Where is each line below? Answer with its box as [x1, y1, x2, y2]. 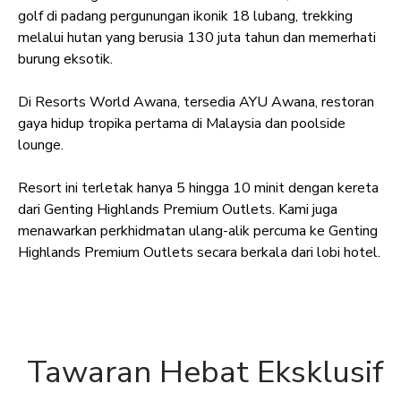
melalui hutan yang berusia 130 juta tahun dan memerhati [18, 28, 376, 48]
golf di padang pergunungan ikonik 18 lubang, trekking [18, 6, 353, 27]
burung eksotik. [18, 49, 113, 70]
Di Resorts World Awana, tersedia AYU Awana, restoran [18, 92, 374, 113]
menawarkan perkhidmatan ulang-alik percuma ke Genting [18, 221, 378, 242]
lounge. [18, 135, 64, 156]
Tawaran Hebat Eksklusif [27, 351, 384, 394]
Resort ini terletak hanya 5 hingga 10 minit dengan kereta [18, 178, 379, 199]
